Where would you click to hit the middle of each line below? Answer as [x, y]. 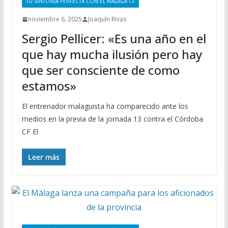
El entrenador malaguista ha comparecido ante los [105, 106]
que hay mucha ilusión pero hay [112, 54]
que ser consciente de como [101, 70]
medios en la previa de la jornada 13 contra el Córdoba [112, 119]
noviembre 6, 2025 [55, 19]
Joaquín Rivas [107, 19]
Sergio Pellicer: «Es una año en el [114, 38]
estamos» [49, 86]
